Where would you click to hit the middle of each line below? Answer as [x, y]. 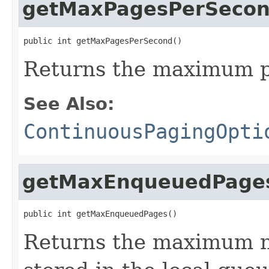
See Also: [69, 104]
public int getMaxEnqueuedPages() [100, 213]
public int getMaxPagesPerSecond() [103, 41]
